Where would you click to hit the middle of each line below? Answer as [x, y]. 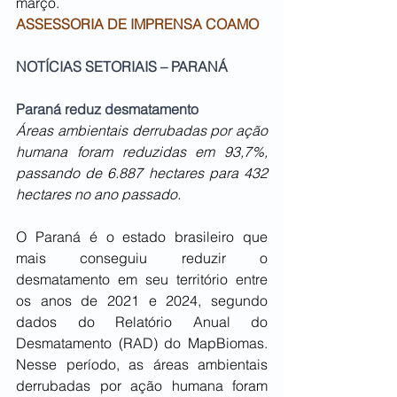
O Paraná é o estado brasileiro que [142, 237]
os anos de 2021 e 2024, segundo [142, 301]
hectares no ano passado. [98, 195]
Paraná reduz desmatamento [107, 109]
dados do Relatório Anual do [142, 322]
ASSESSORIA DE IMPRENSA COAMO [137, 24]
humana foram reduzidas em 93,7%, [142, 152]
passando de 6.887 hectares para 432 [142, 173]
